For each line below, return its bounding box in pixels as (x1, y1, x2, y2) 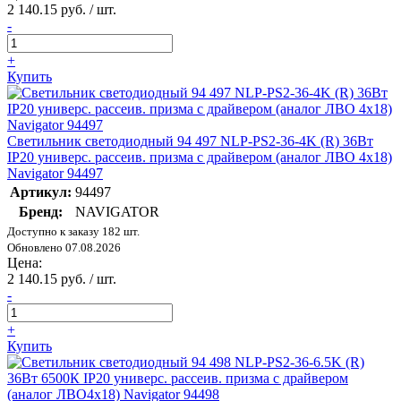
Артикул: (10, 184, 72, 200)
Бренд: (19, 204, 63, 220)
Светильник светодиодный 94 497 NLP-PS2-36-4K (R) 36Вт (7, 133, 373, 149)
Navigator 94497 (7, 166, 103, 182)
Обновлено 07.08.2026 (7, 241, 121, 255)
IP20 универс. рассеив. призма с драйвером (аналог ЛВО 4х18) (7, 149, 392, 166)
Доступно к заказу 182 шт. (7, 225, 140, 239)
